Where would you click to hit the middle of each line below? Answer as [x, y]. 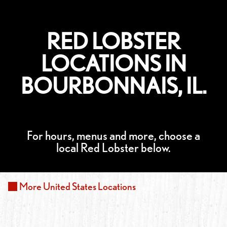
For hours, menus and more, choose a [113, 136]
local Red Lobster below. [113, 148]
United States [70, 186]
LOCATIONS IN [113, 64]
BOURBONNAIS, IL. [113, 86]
